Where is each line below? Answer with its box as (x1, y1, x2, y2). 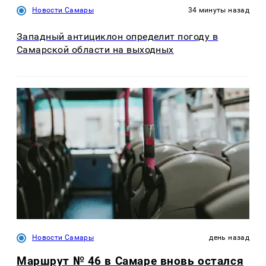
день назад (209, 233, 249, 242)
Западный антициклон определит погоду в (17, 31, 218, 43)
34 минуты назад (188, 5, 249, 14)
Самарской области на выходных (17, 44, 174, 56)
